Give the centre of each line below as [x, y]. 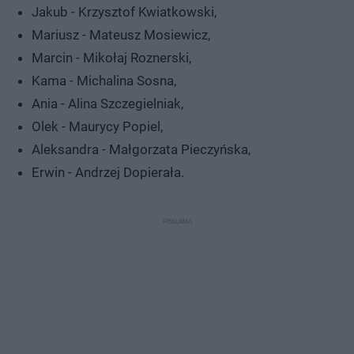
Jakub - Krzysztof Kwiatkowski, [124, 11]
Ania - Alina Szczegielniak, [107, 103]
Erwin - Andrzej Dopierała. [108, 172]
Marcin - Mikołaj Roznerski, [111, 57]
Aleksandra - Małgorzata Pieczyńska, [141, 149]
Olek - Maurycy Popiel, [97, 126]
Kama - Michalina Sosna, [104, 80]
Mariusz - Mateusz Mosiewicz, [121, 34]
